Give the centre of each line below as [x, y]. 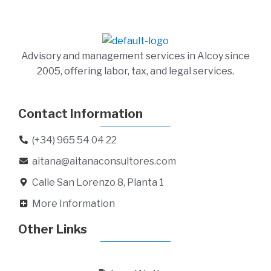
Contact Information [80, 113]
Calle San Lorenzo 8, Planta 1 [98, 182]
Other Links [53, 229]
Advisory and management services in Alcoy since [135, 56]
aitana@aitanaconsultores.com [104, 161]
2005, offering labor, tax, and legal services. [135, 71]
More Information [73, 203]
